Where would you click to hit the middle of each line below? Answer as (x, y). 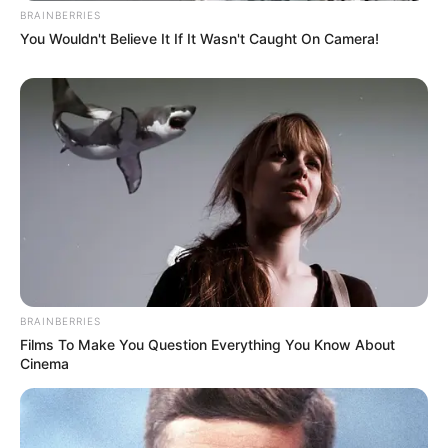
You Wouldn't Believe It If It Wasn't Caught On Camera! (199, 38)
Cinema (44, 364)
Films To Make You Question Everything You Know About (207, 345)
